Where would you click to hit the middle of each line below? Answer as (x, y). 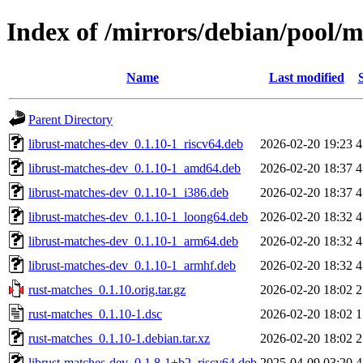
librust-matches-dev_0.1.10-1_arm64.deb (133, 241)
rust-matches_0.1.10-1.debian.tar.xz (119, 338)
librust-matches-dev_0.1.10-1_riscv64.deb (136, 143)
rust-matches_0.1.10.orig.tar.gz (107, 289)
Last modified (306, 77)
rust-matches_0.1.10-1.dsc (95, 314)
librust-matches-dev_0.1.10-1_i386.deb (128, 192)
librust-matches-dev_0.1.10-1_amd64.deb (135, 168)
